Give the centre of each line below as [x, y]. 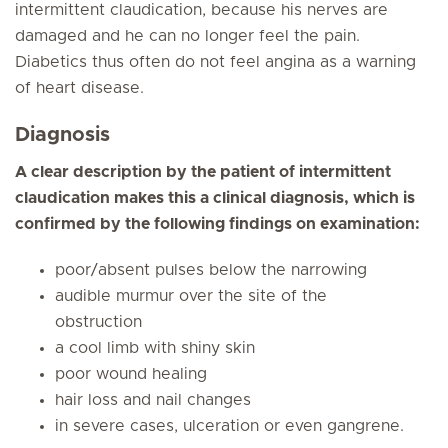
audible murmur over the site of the [191, 296]
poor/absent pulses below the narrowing [211, 270]
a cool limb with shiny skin [155, 348]
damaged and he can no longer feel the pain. [187, 36]
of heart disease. [79, 88]
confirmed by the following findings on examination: [217, 224]
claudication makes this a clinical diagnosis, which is [215, 198]
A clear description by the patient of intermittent [203, 172]
